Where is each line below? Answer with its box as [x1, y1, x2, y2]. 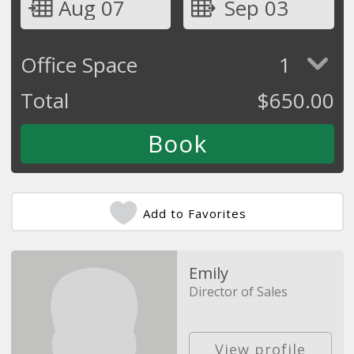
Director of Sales [189, 282, 288, 300]
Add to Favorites [143, 205, 247, 221]
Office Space [20, 50, 137, 79]
